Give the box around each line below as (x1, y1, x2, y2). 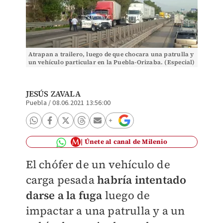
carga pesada (25, 172, 98, 187)
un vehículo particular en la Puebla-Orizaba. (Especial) (28, 58, 195, 66)
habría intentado (97, 172, 187, 187)
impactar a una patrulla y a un (25, 203, 185, 218)
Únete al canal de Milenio (84, 137, 167, 146)
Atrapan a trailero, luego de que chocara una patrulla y (28, 50, 194, 58)
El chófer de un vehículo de (25, 157, 170, 172)
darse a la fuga (25, 188, 103, 203)
